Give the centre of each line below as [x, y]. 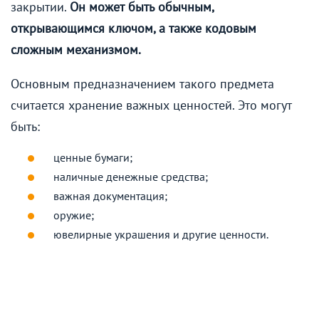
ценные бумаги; [93, 157]
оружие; [74, 215]
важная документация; [110, 195]
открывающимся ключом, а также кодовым [134, 28]
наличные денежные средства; [131, 176]
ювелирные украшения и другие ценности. [161, 234]
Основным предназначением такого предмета [142, 83]
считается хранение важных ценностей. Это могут [151, 105]
